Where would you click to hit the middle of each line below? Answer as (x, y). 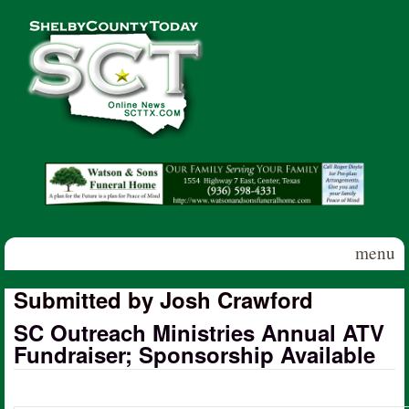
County (39, 51)
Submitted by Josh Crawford (163, 299)
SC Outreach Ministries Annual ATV (199, 332)
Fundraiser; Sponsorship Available (194, 354)
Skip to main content (183, 14)
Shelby (39, 29)
